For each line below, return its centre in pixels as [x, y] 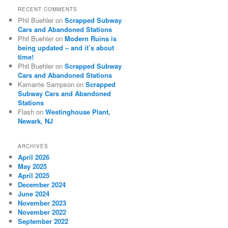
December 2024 [42, 184]
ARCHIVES [33, 146]
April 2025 [34, 175]
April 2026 [34, 157]
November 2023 [42, 203]
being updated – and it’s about [66, 48]
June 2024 [34, 193]
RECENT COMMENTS [48, 9]
